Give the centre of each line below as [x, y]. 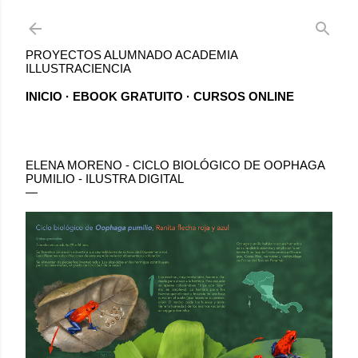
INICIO [44, 96]
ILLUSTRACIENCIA [78, 68]
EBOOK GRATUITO [128, 96]
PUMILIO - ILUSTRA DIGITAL [105, 179]
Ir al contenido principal [179, 20]
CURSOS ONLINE [244, 96]
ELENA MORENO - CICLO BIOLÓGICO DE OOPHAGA [175, 165]
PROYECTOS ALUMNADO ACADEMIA [131, 55]
